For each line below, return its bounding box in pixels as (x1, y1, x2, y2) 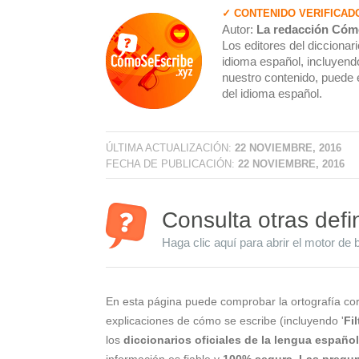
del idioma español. (222, 87, 322, 100)
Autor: (222, 22, 256, 36)
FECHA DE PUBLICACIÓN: (106, 157, 238, 170)
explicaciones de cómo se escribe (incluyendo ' (106, 313, 344, 327)
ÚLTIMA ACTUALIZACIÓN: (106, 141, 235, 154)
